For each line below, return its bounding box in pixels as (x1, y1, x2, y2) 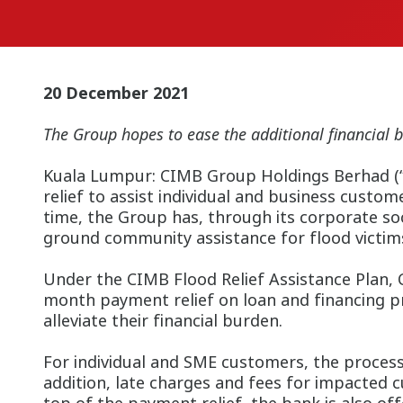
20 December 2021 (43, 82, 189, 103)
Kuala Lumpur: (43, 165, 156, 186)
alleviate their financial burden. (43, 309, 282, 331)
